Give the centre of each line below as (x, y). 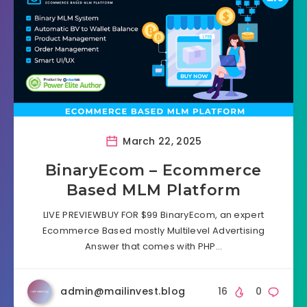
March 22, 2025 (161, 142)
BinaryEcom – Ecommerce (153, 171)
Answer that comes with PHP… (153, 247)
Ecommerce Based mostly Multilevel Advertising (153, 231)
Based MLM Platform (153, 191)
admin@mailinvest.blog (123, 292)
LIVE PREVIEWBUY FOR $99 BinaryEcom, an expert (153, 215)
